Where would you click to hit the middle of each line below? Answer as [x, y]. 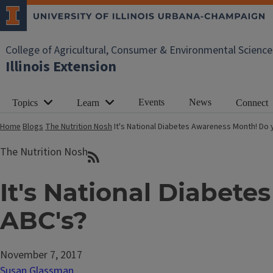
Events [151, 102]
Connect [252, 103]
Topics [25, 103]
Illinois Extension [61, 67]
